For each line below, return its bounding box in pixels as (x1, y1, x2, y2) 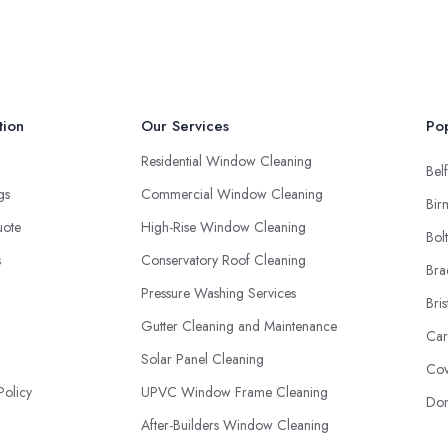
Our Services (141, 115, 229, 137)
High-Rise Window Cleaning (141, 217, 306, 237)
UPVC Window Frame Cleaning (141, 382, 328, 402)
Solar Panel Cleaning (141, 349, 264, 369)
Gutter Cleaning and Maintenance (141, 316, 337, 336)
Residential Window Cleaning (141, 151, 312, 171)
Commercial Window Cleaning (141, 184, 323, 204)
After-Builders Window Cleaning (141, 415, 329, 435)
